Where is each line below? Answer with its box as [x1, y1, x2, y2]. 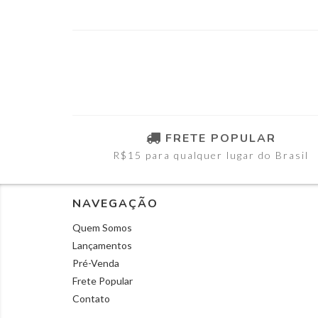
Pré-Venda [72, 256, 119, 269]
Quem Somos [72, 221, 132, 234]
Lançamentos [72, 238, 132, 251]
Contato [72, 292, 110, 305]
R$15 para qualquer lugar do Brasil [113, 148, 309, 161]
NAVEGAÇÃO [72, 195, 158, 212]
